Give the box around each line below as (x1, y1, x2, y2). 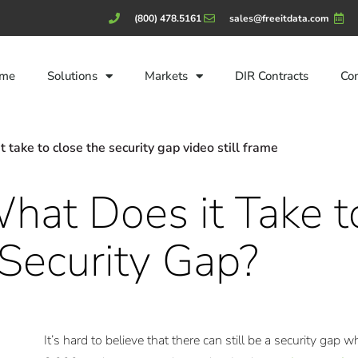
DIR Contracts (234, 68, 308, 84)
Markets (144, 68, 188, 84)
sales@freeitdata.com (229, 11, 329, 25)
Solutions (46, 68, 97, 84)
